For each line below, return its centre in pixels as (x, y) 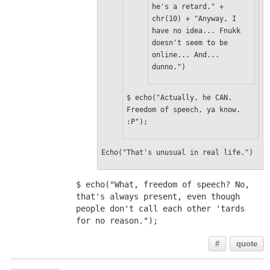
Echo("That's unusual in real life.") (177, 152)
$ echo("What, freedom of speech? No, (162, 184)
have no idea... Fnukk (196, 31)
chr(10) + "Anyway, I (194, 19)
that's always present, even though (158, 196)
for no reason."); (117, 221)
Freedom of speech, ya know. (183, 110)
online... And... (185, 55)
